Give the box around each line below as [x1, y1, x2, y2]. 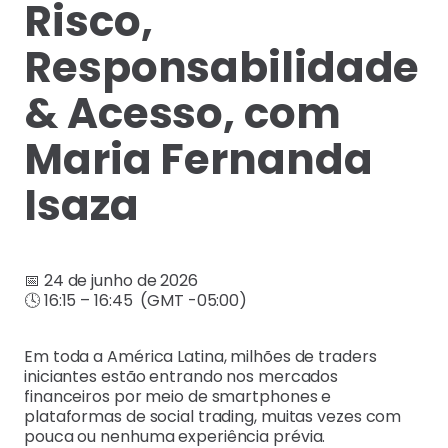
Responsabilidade [24, 38, 420, 98]
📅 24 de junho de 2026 [24, 269, 198, 293]
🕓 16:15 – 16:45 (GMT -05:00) [24, 289, 248, 313]
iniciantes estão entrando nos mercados [24, 365, 339, 389]
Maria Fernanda [24, 130, 373, 190]
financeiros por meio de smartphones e [24, 385, 332, 409]
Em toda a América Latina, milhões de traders [24, 345, 377, 369]
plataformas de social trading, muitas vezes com [24, 405, 402, 429]
